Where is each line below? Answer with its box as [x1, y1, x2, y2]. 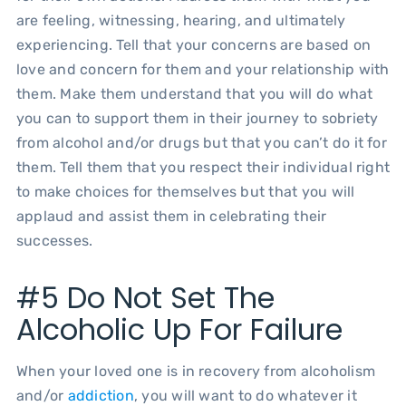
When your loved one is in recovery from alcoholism [15, 362, 375, 380]
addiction [67, 386, 134, 404]
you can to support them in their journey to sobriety [15, 109, 379, 127]
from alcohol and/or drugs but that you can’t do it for [15, 133, 387, 151]
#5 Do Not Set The [15, 276, 275, 318]
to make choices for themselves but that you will [15, 182, 355, 200]
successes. [15, 231, 93, 249]
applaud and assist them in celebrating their [15, 207, 327, 225]
